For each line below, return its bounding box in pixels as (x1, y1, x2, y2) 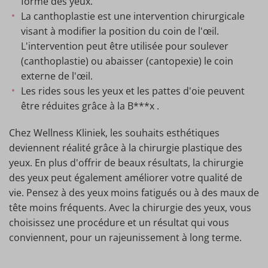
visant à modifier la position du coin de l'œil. (21, 25, 219, 38)
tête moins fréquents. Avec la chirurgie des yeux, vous (9, 201, 251, 214)
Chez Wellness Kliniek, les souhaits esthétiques (9, 126, 220, 139)
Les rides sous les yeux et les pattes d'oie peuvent (21, 84, 245, 98)
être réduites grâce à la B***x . (21, 99, 159, 112)
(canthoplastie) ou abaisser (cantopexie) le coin (21, 54, 233, 68)
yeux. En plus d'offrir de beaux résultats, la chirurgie (9, 156, 243, 169)
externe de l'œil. (21, 69, 93, 83)
